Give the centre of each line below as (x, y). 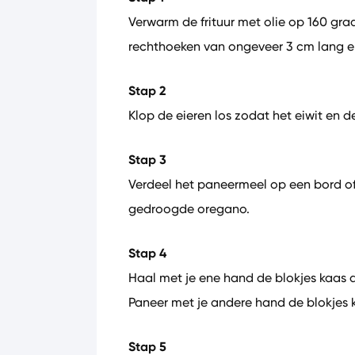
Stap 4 (147, 253)
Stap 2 (147, 91)
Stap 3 (147, 160)
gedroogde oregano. (189, 209)
